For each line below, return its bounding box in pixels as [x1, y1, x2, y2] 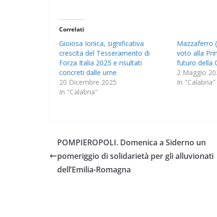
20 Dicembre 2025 [59, 77, 117, 87]
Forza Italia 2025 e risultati [59, 58, 142, 68]
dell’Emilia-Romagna [57, 164, 131, 175]
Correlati [59, 25, 84, 34]
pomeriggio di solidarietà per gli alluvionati [57, 151, 214, 162]
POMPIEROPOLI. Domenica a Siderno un [57, 137, 206, 148]
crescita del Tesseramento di [59, 48, 150, 58]
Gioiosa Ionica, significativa [59, 39, 144, 48]
